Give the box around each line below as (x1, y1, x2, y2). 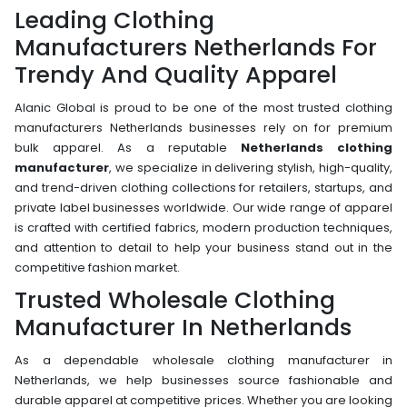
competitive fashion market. (15, 258, 180, 276)
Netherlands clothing (240, 138, 393, 156)
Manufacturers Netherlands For (15, 31, 377, 64)
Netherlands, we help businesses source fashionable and (15, 371, 392, 389)
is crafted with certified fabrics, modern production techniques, (15, 218, 392, 236)
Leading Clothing (15, 4, 214, 36)
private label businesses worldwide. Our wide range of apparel (15, 198, 392, 216)
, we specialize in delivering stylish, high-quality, (109, 158, 392, 176)
